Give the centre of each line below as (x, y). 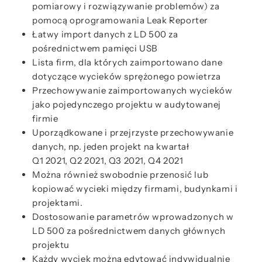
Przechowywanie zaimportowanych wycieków (132, 90)
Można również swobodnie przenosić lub (120, 175)
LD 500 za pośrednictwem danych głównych (129, 231)
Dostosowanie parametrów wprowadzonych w (133, 217)
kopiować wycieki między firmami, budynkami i (135, 189)
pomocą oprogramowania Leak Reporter (120, 20)
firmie (45, 118)
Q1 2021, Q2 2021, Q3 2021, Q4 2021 (108, 161)
